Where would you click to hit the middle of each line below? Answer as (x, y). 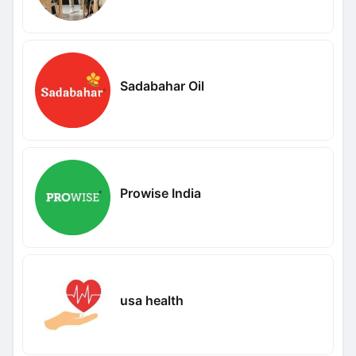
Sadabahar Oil (162, 85)
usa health (151, 300)
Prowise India (160, 193)
